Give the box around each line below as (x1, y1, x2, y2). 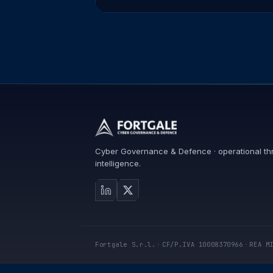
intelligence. (95, 158, 141, 168)
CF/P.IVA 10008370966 (162, 240, 243, 249)
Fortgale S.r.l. (95, 240, 156, 249)
